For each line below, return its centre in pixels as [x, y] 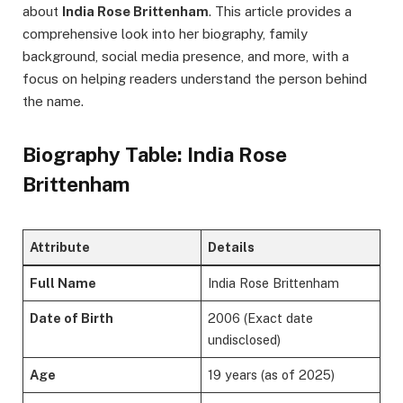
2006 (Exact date [261, 318]
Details [232, 246]
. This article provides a [280, 12]
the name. [53, 102]
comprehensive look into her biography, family [165, 34]
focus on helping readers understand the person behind [195, 79]
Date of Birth [72, 318]
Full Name [63, 282]
